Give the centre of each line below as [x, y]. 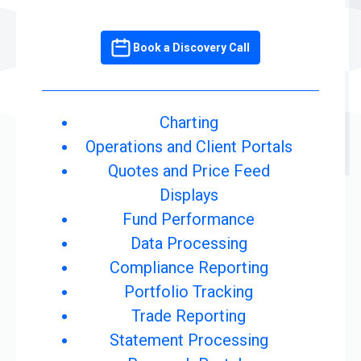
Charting [189, 122]
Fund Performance [189, 219]
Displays [189, 195]
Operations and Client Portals [189, 146]
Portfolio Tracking [189, 291]
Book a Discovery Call [192, 47]
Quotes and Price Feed [189, 170]
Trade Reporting [189, 315]
